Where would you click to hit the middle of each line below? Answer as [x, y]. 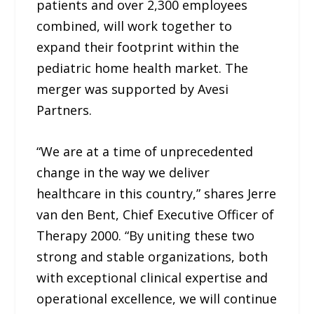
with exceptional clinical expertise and [152, 278]
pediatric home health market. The [143, 68]
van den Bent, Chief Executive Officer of [156, 215]
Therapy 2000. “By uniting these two [146, 236]
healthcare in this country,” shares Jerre [157, 194]
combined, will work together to [135, 26]
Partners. [64, 110]
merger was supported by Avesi [133, 89]
